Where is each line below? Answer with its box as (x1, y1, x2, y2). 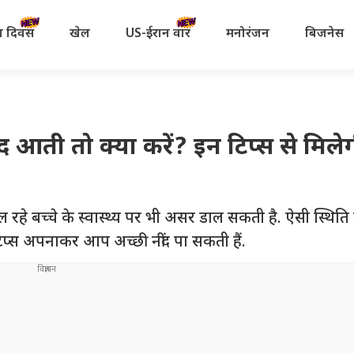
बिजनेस (304, 25, 344, 43)
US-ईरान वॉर (125, 25, 190, 43)
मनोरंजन (225, 25, 269, 43)
